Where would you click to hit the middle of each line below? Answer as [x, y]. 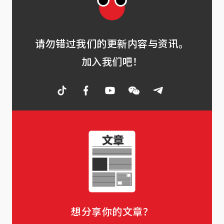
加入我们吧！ [112, 61]
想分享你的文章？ [112, 211]
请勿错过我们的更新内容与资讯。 [112, 43]
